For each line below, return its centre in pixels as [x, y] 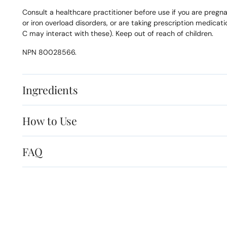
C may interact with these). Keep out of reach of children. [118, 34]
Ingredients [50, 90]
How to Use [50, 121]
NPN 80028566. [50, 52]
